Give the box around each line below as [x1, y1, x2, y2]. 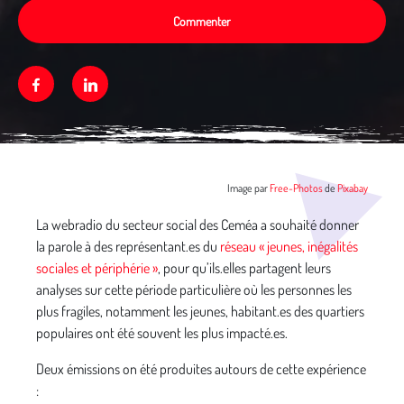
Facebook [39, 74, 95, 94]
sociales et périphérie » [36, 259, 158, 277]
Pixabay [337, 181, 368, 195]
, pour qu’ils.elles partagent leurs [158, 259, 331, 277]
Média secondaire [17, 162, 112, 180]
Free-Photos [270, 181, 323, 195]
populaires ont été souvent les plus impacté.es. [36, 324, 288, 342]
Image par [227, 181, 270, 195]
